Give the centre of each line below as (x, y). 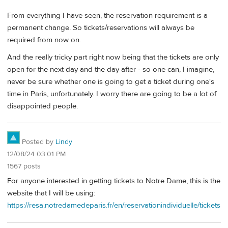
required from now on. (44, 40)
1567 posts (24, 167)
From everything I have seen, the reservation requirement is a (107, 16)
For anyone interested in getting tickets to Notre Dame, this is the (114, 181)
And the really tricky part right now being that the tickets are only (113, 57)
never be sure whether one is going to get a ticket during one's (111, 81)
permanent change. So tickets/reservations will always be (101, 28)
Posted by (38, 142)
